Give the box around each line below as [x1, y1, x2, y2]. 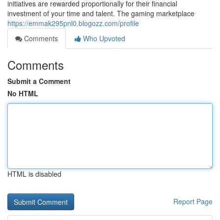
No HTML [7, 88, 38, 98]
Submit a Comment [7, 76, 71, 86]
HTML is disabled [7, 169, 61, 179]
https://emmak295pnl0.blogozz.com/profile [7, 18, 139, 28]
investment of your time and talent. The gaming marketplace [7, 8, 194, 18]
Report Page [173, 196, 213, 206]
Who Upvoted [81, 33, 125, 43]
